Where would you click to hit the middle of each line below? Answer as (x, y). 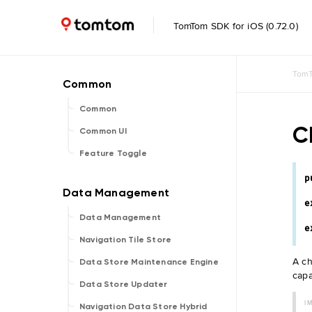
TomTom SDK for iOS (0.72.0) (234, 26)
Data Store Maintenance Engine (149, 262)
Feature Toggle (113, 153)
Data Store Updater (124, 284)
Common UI (103, 131)
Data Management (120, 217)
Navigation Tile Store (126, 240)
